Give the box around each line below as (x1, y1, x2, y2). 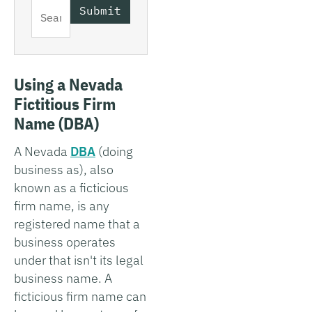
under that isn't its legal (14, 251, 143, 268)
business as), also (14, 161, 114, 178)
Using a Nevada (14, 72, 123, 95)
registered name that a (14, 215, 140, 232)
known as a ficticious (14, 179, 129, 196)
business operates (14, 233, 116, 250)
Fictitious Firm (14, 92, 116, 115)
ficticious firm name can (14, 288, 146, 304)
